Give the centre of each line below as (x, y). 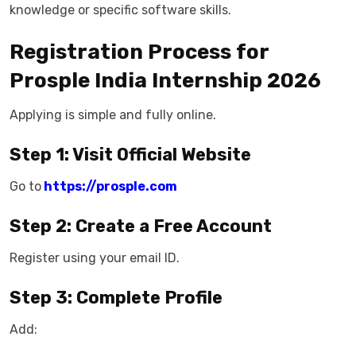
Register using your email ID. (95, 258)
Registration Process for (139, 52)
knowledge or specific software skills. (120, 10)
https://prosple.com (109, 186)
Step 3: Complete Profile (116, 298)
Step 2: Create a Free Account (141, 226)
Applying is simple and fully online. (113, 115)
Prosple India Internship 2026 (165, 81)
